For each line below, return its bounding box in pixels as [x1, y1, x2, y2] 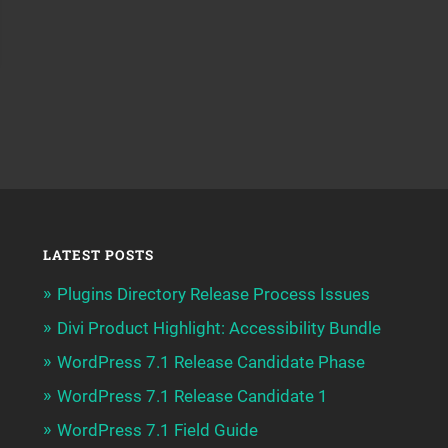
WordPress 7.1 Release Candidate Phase [56, 351, 365, 372]
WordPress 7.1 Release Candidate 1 [56, 385, 328, 406]
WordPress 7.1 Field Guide [56, 419, 258, 440]
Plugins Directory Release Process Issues [56, 283, 370, 304]
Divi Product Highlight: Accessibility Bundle [56, 317, 381, 338]
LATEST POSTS [42, 245, 154, 264]
